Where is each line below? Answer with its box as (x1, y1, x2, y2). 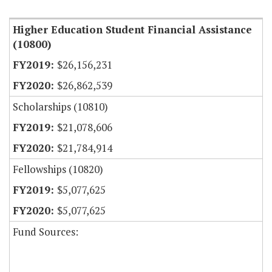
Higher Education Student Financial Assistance (13, 22, 252, 37)
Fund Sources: (13, 225, 78, 239)
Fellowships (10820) (13, 162, 103, 177)
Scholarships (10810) (13, 100, 108, 114)
